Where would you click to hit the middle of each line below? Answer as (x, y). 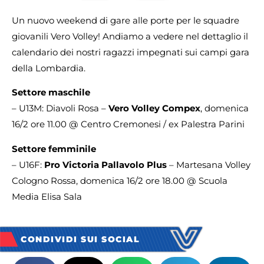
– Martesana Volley (209, 164)
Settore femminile (54, 148)
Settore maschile (51, 93)
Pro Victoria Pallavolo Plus (105, 164)
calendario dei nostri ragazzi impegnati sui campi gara (131, 52)
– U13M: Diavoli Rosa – (60, 108)
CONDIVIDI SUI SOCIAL (80, 239)
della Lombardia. (49, 68)
